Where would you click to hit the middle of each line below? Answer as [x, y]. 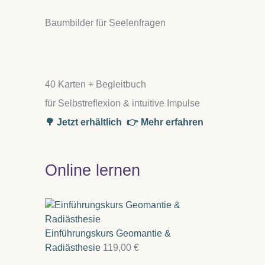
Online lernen [93, 170]
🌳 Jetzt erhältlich [86, 122]
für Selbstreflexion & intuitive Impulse [122, 103]
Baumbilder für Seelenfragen [105, 22]
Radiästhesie [73, 247]
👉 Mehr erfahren [165, 122]
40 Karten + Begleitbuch [96, 84]
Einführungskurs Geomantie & [108, 233]
